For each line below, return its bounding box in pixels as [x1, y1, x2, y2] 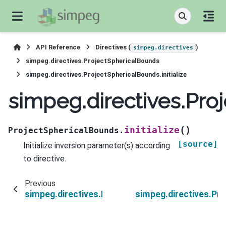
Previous [24, 178, 55, 188]
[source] [178, 139, 218, 149]
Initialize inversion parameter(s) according [23, 140, 170, 150]
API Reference [36, 43, 81, 51]
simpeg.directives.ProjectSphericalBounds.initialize [26, 71, 187, 78]
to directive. [23, 153, 66, 163]
